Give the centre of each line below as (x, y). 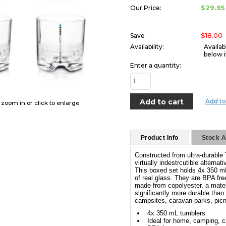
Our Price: (146, 8)
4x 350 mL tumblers (176, 213)
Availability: (147, 46)
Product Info (159, 137)
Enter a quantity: (155, 65)
